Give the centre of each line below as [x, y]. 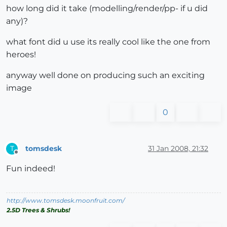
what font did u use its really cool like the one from [108, 42]
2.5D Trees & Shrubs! [38, 210]
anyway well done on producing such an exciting [105, 75]
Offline [26, 156]
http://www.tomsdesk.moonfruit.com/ [66, 200]
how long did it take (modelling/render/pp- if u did [107, 8]
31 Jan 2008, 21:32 [178, 148]
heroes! [21, 54]
